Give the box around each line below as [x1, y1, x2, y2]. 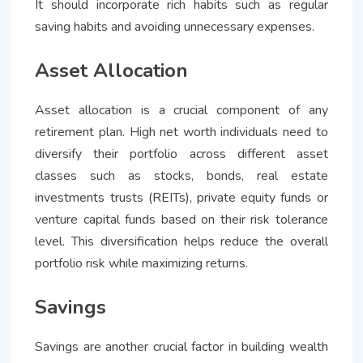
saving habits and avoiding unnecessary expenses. [35, 17, 315, 36]
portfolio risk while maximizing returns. [35, 254, 249, 272]
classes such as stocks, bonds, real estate [35, 166, 328, 185]
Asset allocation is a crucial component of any [35, 100, 328, 119]
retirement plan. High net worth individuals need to [35, 122, 328, 141]
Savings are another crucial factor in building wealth [35, 337, 328, 356]
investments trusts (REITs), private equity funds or [35, 188, 328, 207]
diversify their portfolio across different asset [35, 144, 328, 163]
